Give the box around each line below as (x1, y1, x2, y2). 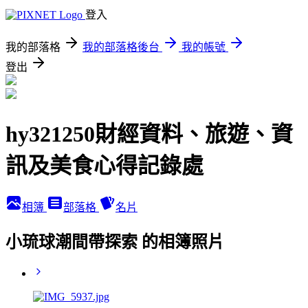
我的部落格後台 (82, 41, 159, 53)
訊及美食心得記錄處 (5, 153, 203, 179)
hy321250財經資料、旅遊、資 (5, 122, 293, 147)
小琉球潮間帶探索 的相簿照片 (5, 232, 224, 251)
